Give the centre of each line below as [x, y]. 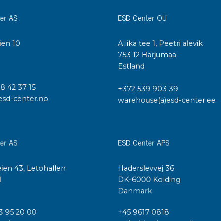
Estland [131, 66]
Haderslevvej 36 [146, 168]
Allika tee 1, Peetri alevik [160, 44]
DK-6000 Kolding [149, 179]
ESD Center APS [144, 142]
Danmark [135, 191]
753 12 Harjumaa [147, 55]
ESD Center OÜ [143, 18]
